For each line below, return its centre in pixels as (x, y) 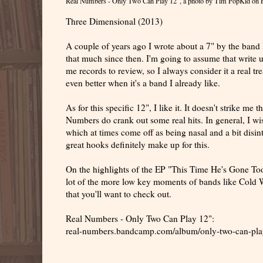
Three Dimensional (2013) (114, 21)
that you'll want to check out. (119, 194)
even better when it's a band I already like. (143, 83)
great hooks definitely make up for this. (138, 145)
